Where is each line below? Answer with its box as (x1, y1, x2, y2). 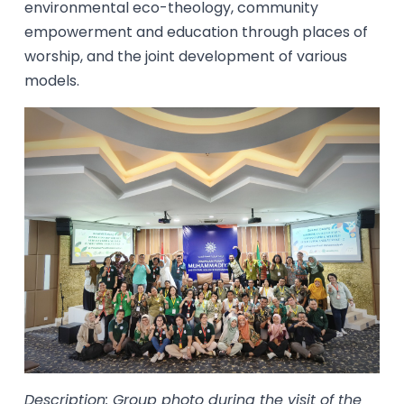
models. (24, 69, 80, 91)
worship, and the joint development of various (24, 45, 348, 67)
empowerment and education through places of (24, 21, 369, 42)
